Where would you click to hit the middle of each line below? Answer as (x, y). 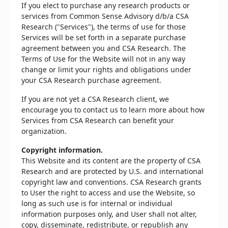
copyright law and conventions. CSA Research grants (111, 182)
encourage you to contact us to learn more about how (113, 110)
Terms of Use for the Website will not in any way (103, 59)
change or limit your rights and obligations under (106, 69)
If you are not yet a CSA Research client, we (95, 99)
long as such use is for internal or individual (97, 203)
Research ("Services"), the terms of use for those (104, 27)
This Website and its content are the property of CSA (111, 161)
